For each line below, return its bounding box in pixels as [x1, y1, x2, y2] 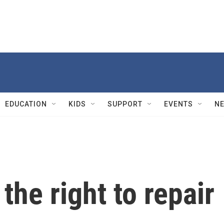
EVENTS [164, 100, 193, 108]
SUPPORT [107, 100, 142, 108]
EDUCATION [5, 100, 47, 108]
